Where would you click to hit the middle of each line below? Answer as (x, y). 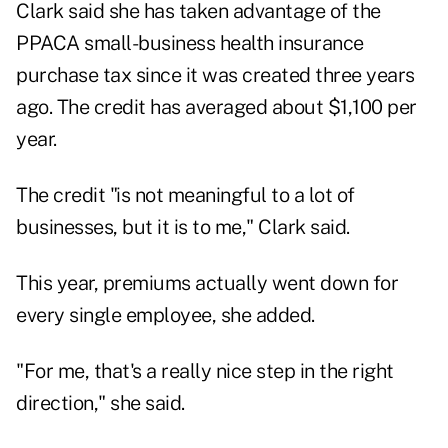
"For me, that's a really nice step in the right (205, 371)
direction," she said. (100, 403)
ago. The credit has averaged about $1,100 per (216, 107)
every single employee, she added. (165, 315)
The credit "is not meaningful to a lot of (185, 195)
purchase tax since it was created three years (215, 75)
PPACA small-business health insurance (190, 43)
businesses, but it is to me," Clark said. (183, 227)
